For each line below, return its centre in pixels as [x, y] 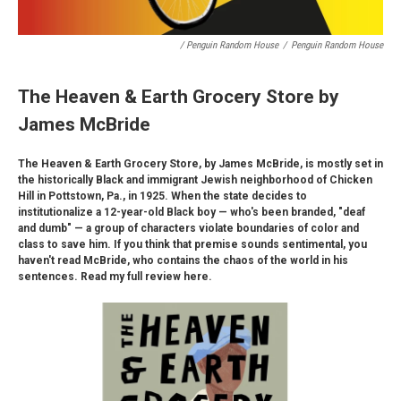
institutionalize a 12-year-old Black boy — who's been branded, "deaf [192, 213]
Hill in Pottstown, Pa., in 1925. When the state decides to [162, 196]
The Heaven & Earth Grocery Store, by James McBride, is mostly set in [200, 164]
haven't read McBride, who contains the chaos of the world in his [183, 261]
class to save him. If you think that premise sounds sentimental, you [192, 245]
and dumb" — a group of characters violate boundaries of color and [188, 229]
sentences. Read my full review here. [115, 277]
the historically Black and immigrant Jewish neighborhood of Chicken [195, 180]
